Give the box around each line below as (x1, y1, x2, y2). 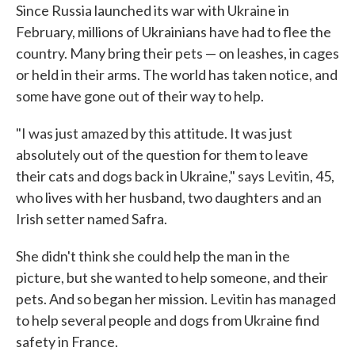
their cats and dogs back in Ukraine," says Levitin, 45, (16, 167, 334, 185)
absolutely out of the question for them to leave (16, 146, 308, 163)
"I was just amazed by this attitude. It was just (16, 124, 292, 142)
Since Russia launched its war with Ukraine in (16, 2, 289, 19)
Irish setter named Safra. (16, 210, 167, 227)
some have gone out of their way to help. (16, 87, 264, 105)
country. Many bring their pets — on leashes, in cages (16, 44, 339, 62)
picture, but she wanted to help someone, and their (16, 269, 328, 286)
